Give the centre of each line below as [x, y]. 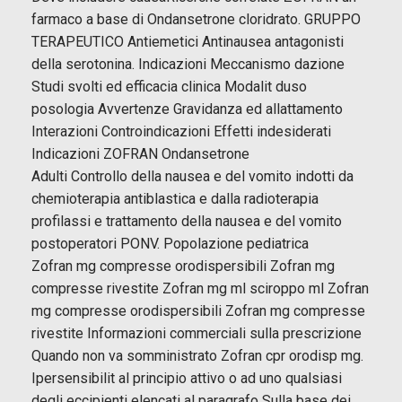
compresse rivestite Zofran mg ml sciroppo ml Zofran [200, 288]
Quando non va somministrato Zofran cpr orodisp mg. [197, 355]
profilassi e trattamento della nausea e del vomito [187, 221]
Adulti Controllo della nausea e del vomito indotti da [192, 176]
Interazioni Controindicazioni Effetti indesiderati [181, 131]
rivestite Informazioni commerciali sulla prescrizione [197, 333]
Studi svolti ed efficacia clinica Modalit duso [169, 86]
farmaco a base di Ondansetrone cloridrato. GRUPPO [196, 19]
